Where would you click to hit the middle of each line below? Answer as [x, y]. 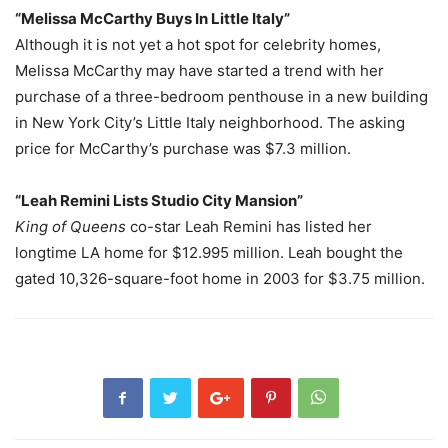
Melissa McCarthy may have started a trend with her [199, 71]
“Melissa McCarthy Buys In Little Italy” [152, 19]
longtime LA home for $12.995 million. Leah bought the [209, 253]
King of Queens [70, 227]
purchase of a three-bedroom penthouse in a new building [221, 97]
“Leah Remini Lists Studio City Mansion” [159, 201]
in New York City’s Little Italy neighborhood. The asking [210, 123]
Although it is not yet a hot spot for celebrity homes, [198, 45]
